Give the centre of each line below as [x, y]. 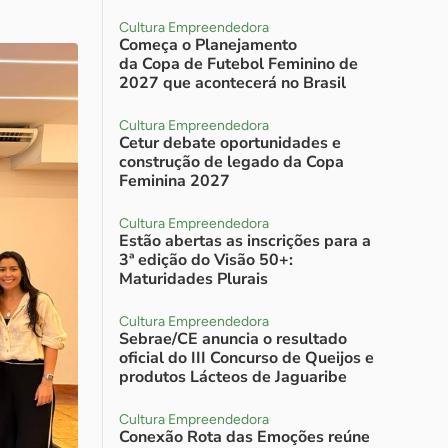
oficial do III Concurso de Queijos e [246, 358]
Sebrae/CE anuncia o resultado [233, 339]
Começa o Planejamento [208, 45]
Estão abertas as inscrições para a [245, 241]
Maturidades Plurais [193, 279]
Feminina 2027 [174, 181]
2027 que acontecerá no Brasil [232, 83]
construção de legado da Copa [231, 162]
